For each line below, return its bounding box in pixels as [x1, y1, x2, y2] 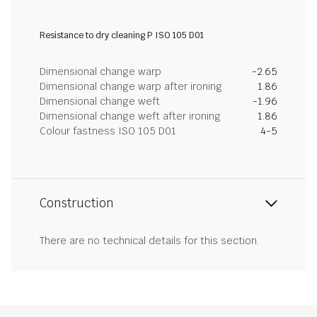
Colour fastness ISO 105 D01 [40, 125, 176, 137]
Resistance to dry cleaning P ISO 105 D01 [40, 30, 204, 41]
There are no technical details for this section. [40, 234, 259, 247]
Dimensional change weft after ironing [40, 110, 221, 122]
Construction [40, 195, 114, 211]
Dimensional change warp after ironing [40, 80, 222, 93]
